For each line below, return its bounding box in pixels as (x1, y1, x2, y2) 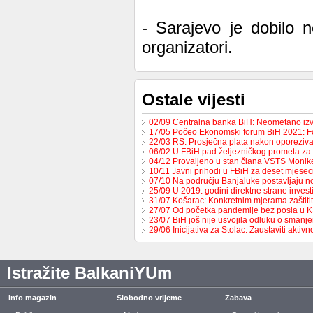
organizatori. (142, 38, 233, 57)
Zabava (225, 293, 252, 302)
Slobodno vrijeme (117, 293, 182, 302)
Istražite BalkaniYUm (7, 263, 172, 282)
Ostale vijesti (142, 90, 245, 109)
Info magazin (8, 293, 57, 302)
